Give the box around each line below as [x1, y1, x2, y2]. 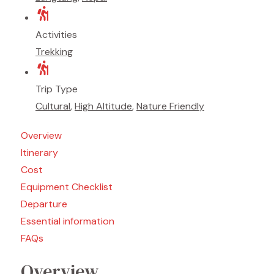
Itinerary [21, 146, 58, 159]
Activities [35, 28, 77, 41]
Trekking [35, 45, 73, 58]
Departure [21, 198, 67, 210]
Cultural [35, 100, 70, 113]
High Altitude [75, 100, 132, 113]
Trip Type [35, 83, 78, 95]
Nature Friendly [136, 100, 204, 113]
